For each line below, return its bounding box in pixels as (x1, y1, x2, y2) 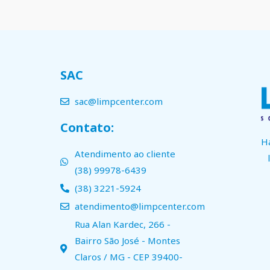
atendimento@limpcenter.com (74, 199, 205, 212)
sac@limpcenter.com (74, 95, 163, 107)
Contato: (60, 119, 114, 136)
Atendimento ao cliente (74, 147, 175, 160)
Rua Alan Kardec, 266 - (74, 218, 171, 230)
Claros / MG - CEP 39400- (74, 250, 183, 263)
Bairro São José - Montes (74, 234, 180, 246)
